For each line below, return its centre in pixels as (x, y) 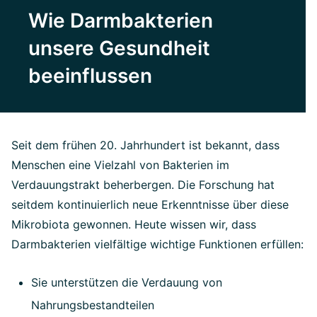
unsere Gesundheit (119, 48)
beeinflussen (90, 76)
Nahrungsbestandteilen (93, 305)
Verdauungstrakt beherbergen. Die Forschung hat (143, 185)
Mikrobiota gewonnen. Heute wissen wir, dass (134, 224)
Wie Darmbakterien (121, 21)
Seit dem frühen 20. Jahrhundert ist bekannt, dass (145, 145)
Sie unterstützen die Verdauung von (127, 282)
